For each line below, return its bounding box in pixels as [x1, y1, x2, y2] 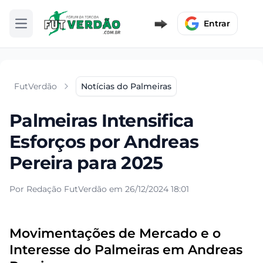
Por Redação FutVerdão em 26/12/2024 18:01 [9, 183, 189, 194]
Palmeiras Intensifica [9, 109, 194, 131]
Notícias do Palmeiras [81, 80, 171, 92]
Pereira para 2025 [9, 151, 163, 174]
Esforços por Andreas [9, 130, 198, 153]
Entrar [204, 18, 230, 29]
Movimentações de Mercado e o [9, 225, 221, 241]
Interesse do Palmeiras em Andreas [9, 241, 242, 257]
